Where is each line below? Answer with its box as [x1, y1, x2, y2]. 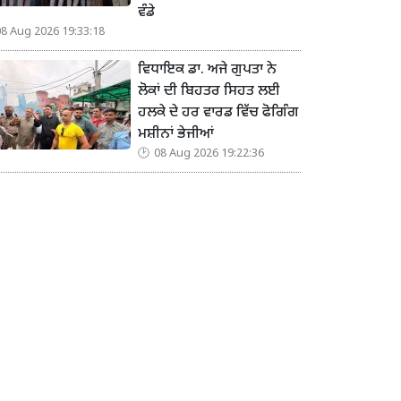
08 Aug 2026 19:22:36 [154, 147, 264, 162]
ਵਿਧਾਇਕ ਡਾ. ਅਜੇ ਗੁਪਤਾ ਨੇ [138, 61, 277, 81]
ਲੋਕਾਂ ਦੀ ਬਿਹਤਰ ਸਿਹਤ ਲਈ [138, 82, 280, 102]
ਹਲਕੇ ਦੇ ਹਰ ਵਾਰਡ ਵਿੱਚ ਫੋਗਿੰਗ [138, 104, 299, 124]
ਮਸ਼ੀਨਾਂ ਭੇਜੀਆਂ [138, 125, 214, 145]
